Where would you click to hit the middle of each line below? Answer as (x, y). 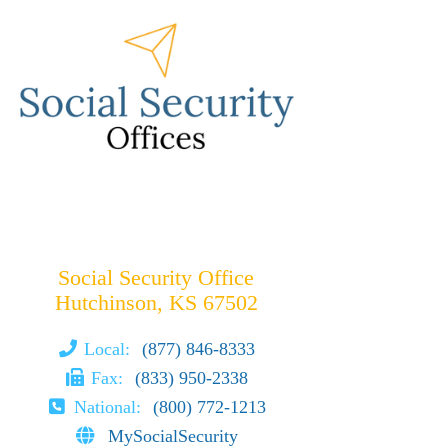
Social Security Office (156, 277)
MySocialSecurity (173, 435)
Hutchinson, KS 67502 (156, 302)
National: (109, 406)
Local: (110, 348)
